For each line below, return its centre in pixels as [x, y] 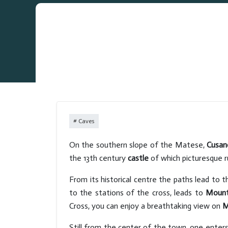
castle [138, 158]
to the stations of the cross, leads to [137, 193]
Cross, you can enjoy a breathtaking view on [146, 206]
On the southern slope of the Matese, [138, 145]
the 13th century [98, 158]
